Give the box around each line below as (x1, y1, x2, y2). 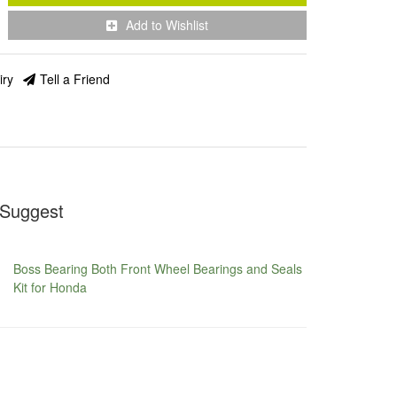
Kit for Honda (13, 277, 88, 296)
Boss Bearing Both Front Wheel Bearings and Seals (13, 259, 303, 277)
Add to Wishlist (126, 16, 208, 34)
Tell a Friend (40, 69, 110, 88)
